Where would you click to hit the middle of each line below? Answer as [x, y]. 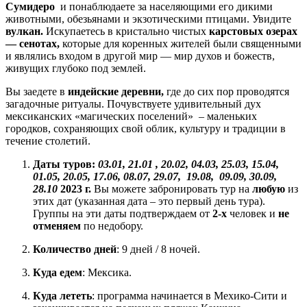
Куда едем [58, 272]
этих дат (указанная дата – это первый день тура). [149, 201]
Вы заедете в [37, 91]
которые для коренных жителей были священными [181, 43]
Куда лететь [62, 295]
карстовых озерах [253, 31]
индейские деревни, [116, 91]
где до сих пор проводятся [226, 91]
